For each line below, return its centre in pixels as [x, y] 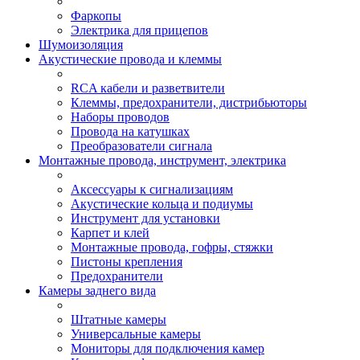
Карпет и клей [110, 233]
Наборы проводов [120, 117]
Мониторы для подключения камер [168, 348]
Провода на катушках [130, 131]
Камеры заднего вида [97, 290]
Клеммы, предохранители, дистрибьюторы [189, 102]
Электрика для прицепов [139, 30]
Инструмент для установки [145, 218]
